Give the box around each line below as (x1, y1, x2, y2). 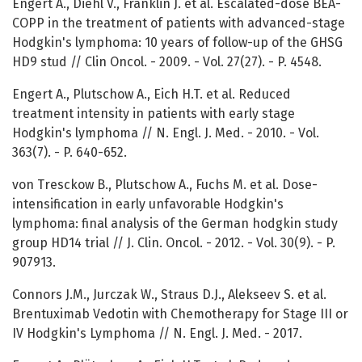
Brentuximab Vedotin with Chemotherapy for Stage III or (12, 306, 348, 322)
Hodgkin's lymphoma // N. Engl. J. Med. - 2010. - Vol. (12, 125, 319, 141)
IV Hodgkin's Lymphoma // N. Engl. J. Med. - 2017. (12, 326, 302, 342)
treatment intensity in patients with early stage (12, 106, 295, 122)
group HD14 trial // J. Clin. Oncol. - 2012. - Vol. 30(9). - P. (12, 235, 335, 251)
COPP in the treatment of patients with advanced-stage (12, 15, 345, 32)
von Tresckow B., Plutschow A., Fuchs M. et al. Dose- (12, 177, 318, 193)
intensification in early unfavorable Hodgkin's (12, 196, 284, 213)
